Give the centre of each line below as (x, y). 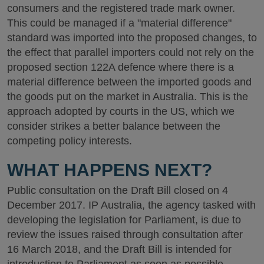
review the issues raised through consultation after (125, 234)
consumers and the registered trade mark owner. (121, 8)
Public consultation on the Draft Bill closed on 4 (118, 190)
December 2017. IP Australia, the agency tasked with (131, 205)
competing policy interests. (70, 141)
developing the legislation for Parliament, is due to (124, 220)
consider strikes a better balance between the (114, 126)
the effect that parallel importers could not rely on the (131, 52)
